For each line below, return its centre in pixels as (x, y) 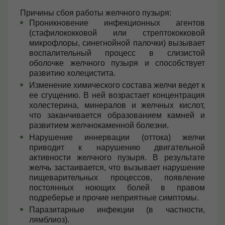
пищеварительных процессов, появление (117, 178)
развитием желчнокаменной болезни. (99, 125)
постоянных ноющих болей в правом (117, 188)
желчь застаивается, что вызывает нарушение (117, 167)
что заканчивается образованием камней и (117, 115)
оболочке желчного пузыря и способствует (117, 63)
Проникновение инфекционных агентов (117, 23)
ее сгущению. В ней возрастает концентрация (117, 95)
